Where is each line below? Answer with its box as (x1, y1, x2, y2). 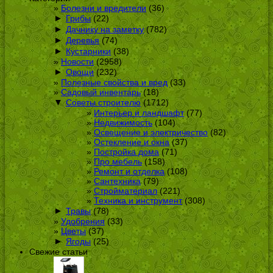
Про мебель (94, 156, 142, 166)
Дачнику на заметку (66, 24, 144, 34)
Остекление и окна (94, 136, 169, 147)
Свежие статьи (29, 246, 88, 257)
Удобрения (61, 216, 105, 226)
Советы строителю (66, 97, 141, 107)
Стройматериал (94, 185, 157, 196)
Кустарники (66, 46, 111, 56)
